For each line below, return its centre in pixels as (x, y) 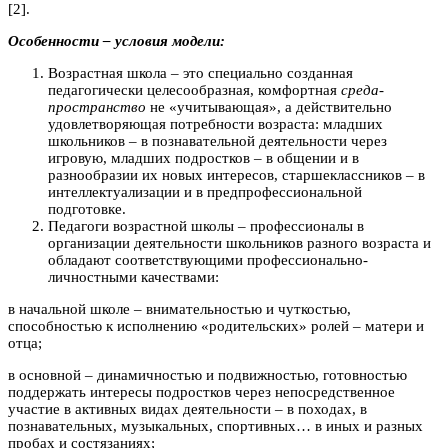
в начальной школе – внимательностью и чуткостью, (179, 308)
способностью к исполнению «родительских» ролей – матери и (216, 325)
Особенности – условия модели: (116, 40)
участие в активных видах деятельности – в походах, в (187, 408)
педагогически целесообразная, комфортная (194, 89)
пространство (97, 106)
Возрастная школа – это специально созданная (200, 72)
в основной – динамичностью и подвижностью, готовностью (207, 374)
